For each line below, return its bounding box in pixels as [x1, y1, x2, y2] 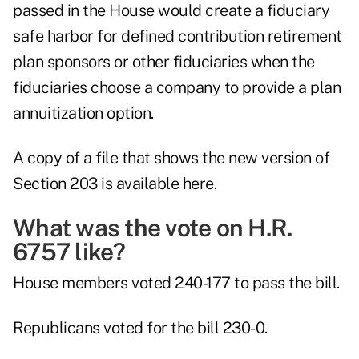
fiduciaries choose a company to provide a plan [13, 78, 341, 98]
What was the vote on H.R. [13, 213, 292, 243]
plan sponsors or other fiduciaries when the [13, 52, 315, 72]
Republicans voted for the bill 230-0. [13, 318, 268, 338]
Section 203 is [13, 174, 116, 194]
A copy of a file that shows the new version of [13, 148, 329, 168]
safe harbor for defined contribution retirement [13, 26, 342, 46]
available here [115, 174, 214, 194]
